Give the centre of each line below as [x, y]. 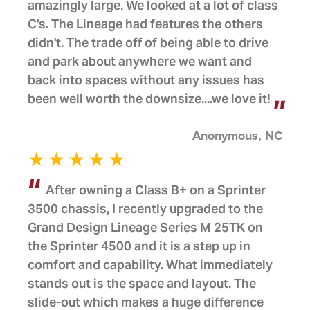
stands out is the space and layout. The [142, 283]
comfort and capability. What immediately [150, 265]
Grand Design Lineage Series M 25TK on [145, 227]
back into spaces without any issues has [146, 80]
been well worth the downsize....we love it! [149, 99]
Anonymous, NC [237, 136]
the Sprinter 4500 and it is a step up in [139, 246]
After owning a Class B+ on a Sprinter [155, 190]
